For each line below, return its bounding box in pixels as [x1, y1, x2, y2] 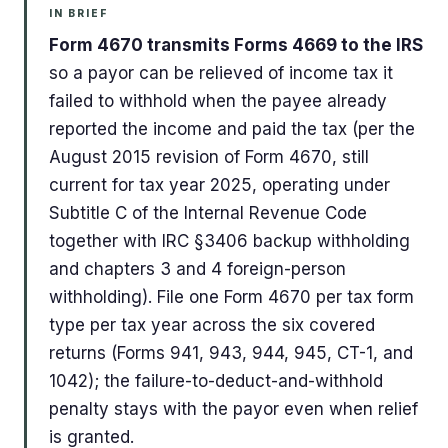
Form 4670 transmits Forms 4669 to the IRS [49, 35, 423, 55]
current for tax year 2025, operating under [49, 175, 390, 195]
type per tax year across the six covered [49, 315, 375, 335]
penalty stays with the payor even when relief [49, 399, 418, 419]
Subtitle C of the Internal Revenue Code [49, 203, 367, 223]
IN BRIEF [49, 7, 109, 19]
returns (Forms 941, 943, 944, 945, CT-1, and [49, 343, 413, 363]
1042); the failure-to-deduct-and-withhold [49, 371, 383, 391]
